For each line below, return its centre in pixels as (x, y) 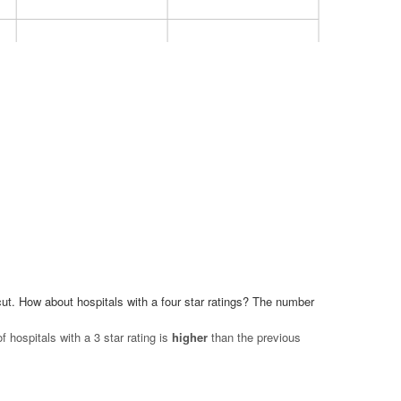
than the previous (254, 337)
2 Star (92, 255)
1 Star (243, 255)
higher (189, 337)
